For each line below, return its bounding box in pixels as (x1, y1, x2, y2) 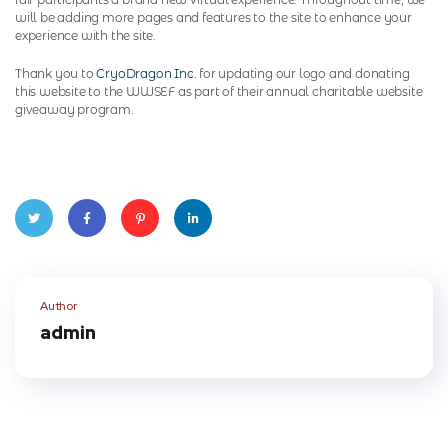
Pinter (123, 250, 157, 267)
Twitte (16, 250, 52, 267)
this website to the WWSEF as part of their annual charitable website (15, 83, 423, 99)
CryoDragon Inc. (96, 65, 197, 81)
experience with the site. (15, 27, 157, 43)
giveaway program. (15, 101, 134, 117)
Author (40, 297, 77, 314)
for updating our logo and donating (196, 65, 410, 81)
